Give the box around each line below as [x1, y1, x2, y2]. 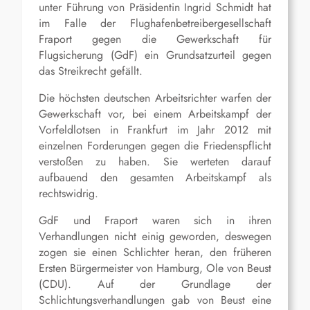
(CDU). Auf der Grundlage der [39, 276, 271, 293]
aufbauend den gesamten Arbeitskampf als [39, 170, 271, 186]
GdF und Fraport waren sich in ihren [39, 212, 271, 229]
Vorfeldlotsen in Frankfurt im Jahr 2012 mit [39, 122, 271, 138]
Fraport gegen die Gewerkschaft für [39, 31, 271, 48]
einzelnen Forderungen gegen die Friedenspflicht [39, 138, 271, 154]
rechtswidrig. [39, 185, 98, 202]
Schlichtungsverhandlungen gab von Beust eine [39, 292, 271, 309]
